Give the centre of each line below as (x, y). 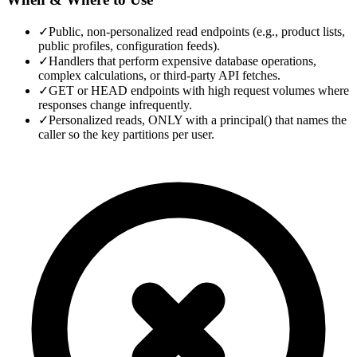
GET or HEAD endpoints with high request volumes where (199, 91)
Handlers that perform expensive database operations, (182, 61)
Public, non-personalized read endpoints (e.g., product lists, (197, 32)
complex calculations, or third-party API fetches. (159, 76)
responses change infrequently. (115, 105)
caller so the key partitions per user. (126, 135)
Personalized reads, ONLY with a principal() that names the (198, 120)
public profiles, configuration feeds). (129, 46)
